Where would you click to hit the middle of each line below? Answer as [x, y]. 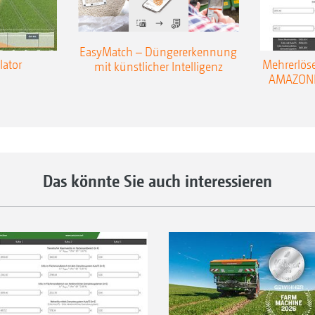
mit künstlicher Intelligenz [158, 67]
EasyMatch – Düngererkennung [158, 52]
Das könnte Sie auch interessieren [157, 181]
